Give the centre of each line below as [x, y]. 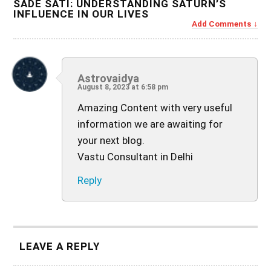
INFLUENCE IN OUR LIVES [81, 14]
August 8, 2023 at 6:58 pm [123, 87]
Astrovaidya [109, 78]
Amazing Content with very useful [155, 107]
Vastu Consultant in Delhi [135, 156]
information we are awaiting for [150, 124]
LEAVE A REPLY [60, 246]
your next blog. [111, 140]
